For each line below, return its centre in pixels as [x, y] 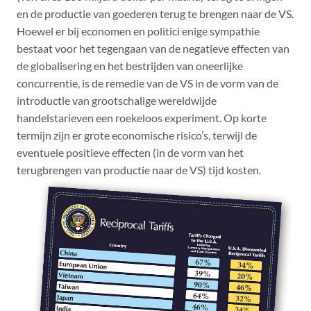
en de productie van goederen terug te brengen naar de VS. [155, 14]
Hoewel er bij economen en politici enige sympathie [138, 31]
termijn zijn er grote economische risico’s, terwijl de [137, 135]
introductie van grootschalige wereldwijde [117, 101]
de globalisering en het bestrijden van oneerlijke [130, 66]
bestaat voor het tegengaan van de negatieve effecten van [153, 49]
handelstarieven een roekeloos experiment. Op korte [142, 118]
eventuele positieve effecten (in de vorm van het [130, 153]
